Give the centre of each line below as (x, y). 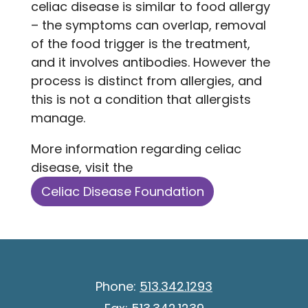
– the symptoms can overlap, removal (148, 25)
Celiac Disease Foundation (122, 191)
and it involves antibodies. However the (151, 62)
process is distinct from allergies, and (146, 81)
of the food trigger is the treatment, (141, 44)
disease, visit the (84, 167)
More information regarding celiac (136, 149)
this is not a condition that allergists (141, 99)
